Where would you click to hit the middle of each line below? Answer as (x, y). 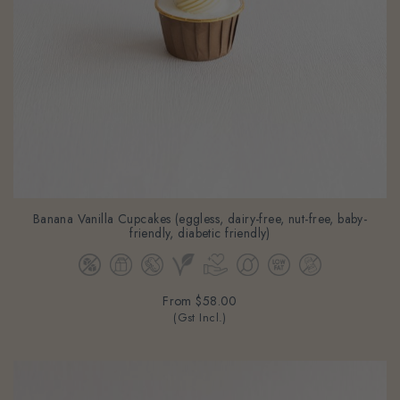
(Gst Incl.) (200, 318)
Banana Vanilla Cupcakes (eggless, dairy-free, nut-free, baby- (200, 219)
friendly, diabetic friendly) (200, 233)
